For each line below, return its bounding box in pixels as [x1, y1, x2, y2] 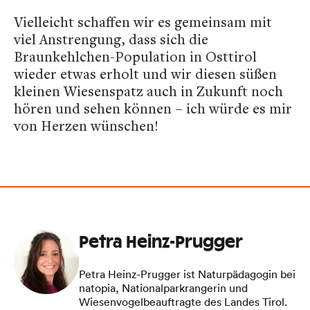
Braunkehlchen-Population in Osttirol [14, 46, 257, 66]
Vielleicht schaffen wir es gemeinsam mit [14, 12, 272, 31]
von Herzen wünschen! [14, 116, 158, 135]
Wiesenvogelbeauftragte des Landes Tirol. [79, 294, 287, 309]
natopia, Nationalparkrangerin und [79, 280, 248, 295]
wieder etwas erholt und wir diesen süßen [14, 64, 277, 83]
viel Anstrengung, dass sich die [14, 29, 208, 48]
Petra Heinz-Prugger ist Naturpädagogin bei [79, 266, 295, 281]
